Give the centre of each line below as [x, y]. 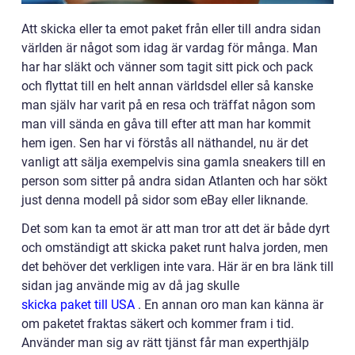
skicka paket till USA [78, 304]
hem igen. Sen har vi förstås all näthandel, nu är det [165, 143]
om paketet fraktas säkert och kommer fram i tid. [158, 323]
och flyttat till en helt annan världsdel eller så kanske [167, 86]
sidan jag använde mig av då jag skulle [132, 285]
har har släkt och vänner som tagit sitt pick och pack [167, 67]
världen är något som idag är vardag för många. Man [170, 48]
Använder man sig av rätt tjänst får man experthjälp [165, 342]
